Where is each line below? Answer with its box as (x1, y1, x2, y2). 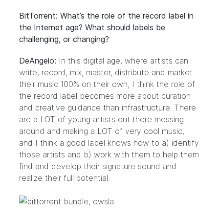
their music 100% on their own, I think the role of (19, 79, 195, 89)
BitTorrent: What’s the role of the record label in (19, 11, 194, 21)
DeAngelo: (19, 56, 56, 66)
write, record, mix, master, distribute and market (19, 67, 193, 77)
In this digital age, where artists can (56, 56, 188, 66)
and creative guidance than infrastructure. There (19, 103, 196, 112)
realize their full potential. (19, 173, 110, 183)
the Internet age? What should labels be (19, 22, 165, 32)
